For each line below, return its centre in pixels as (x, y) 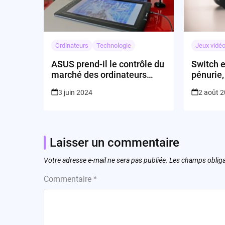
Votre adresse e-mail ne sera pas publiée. (106, 160)
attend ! (207, 85)
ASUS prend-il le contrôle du (108, 64)
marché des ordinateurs (99, 75)
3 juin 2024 (75, 93)
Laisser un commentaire (115, 143)
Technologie (114, 46)
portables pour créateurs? (103, 85)
